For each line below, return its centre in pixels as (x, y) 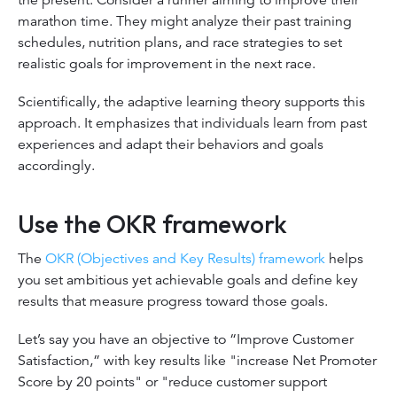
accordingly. (58, 166)
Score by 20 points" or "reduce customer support (172, 381)
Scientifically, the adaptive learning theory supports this (191, 102)
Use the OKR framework (158, 223)
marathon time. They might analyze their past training (185, 21)
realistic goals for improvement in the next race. (167, 63)
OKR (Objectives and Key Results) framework (185, 258)
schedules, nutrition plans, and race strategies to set (180, 42)
